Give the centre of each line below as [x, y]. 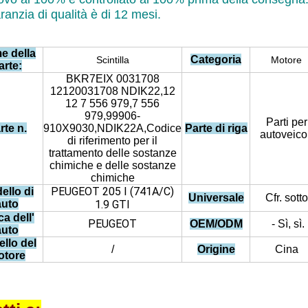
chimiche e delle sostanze [112, 165]
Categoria [216, 59]
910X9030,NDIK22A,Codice [112, 128]
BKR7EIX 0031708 [112, 79]
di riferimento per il [112, 141]
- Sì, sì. [288, 224]
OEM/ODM [216, 224]
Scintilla [112, 60]
